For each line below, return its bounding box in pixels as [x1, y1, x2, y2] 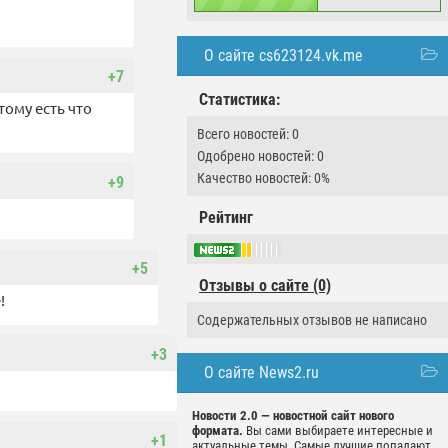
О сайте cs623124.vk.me [204, 46, 363, 65]
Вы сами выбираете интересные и [243, 423, 433, 439]
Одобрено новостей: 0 [197, 148, 324, 164]
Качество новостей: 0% [197, 170, 330, 186]
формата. [192, 423, 243, 439]
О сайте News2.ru [204, 363, 319, 383]
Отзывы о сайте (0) [199, 276, 331, 296]
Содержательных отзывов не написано [197, 312, 427, 329]
